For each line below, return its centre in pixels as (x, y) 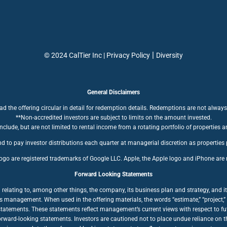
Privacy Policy (128, 55)
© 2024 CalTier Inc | (75, 55)
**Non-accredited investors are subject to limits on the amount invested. (113, 118)
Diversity (169, 55)
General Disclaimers (113, 92)
